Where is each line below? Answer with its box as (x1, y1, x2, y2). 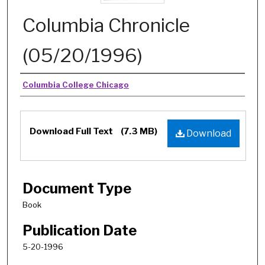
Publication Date (22, 221, 137, 239)
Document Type (22, 179, 131, 197)
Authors (20, 77, 74, 95)
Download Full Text (30, 125, 115, 137)
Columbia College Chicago (22, 79, 129, 89)
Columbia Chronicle (22, 13, 190, 37)
